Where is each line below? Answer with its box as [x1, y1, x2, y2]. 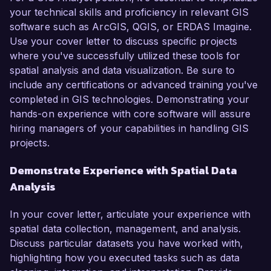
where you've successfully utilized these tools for [10, 50, 240, 62]
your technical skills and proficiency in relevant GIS [10, 6, 249, 19]
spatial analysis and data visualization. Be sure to [10, 64, 235, 77]
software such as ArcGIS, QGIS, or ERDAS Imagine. [10, 21, 252, 33]
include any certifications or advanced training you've [10, 79, 258, 91]
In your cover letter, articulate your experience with [10, 208, 251, 221]
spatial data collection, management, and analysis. [10, 223, 241, 235]
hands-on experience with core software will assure [10, 108, 250, 120]
